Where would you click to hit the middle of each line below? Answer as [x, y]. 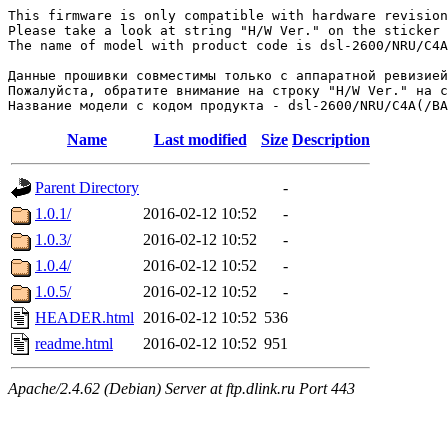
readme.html [74, 343]
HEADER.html [84, 317]
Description [331, 139]
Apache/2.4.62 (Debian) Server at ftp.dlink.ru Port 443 [181, 388]
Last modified [200, 139]
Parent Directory [87, 187]
